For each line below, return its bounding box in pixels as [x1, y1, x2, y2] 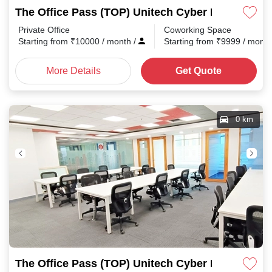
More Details [46, 64, 101, 77]
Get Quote [175, 64, 222, 77]
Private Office [18, 24, 70, 35]
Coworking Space [164, 24, 231, 35]
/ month [102, 36, 134, 47]
